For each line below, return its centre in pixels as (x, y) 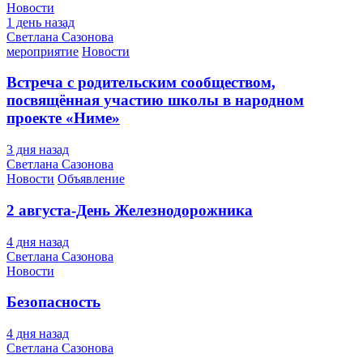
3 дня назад (38, 150)
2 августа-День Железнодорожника (130, 210)
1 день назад (41, 22)
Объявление (91, 179)
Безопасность (53, 302)
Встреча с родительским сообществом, (141, 83)
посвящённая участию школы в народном (155, 100)
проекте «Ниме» (63, 118)
